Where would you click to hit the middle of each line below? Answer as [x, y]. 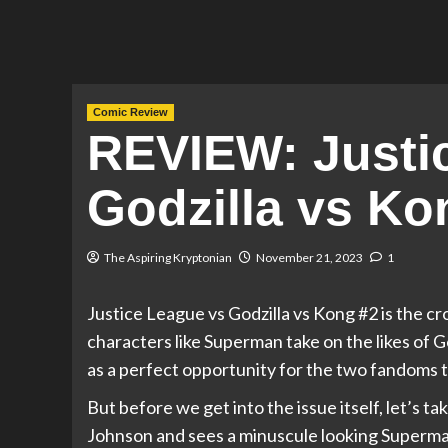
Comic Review [130, 112]
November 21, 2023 [309, 258]
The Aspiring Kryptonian [168, 258]
